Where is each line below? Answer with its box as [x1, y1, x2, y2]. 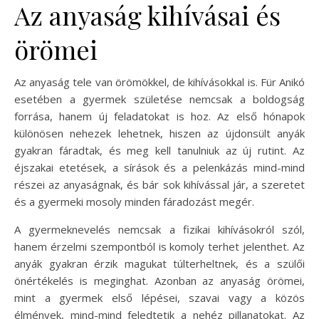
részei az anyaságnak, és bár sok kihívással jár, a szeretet [14, 177, 305, 192]
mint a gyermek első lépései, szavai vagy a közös [14, 290, 305, 305]
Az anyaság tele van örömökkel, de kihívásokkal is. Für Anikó [14, 74, 305, 89]
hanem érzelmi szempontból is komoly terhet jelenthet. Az [14, 239, 305, 253]
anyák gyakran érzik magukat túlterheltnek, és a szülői [14, 256, 305, 271]
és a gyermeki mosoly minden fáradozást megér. [14, 194, 254, 209]
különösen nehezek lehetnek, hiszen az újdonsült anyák [14, 125, 305, 140]
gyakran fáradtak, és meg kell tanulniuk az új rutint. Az [14, 142, 305, 157]
